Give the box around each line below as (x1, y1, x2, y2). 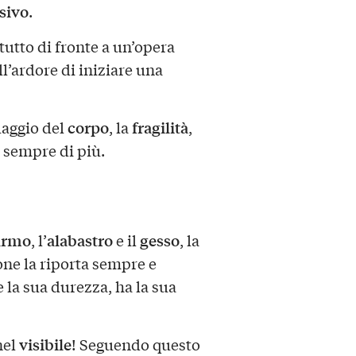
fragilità (131, 115, 188, 138)
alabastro (46, 228, 113, 251)
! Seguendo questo (71, 333, 200, 354)
